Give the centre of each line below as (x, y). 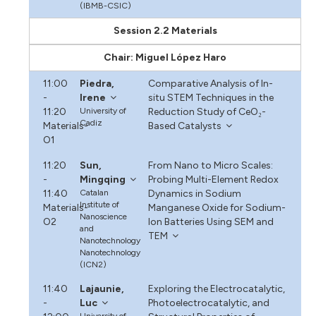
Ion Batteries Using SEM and (211, 221)
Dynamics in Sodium (194, 193)
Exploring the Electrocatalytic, (216, 288)
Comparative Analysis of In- (210, 83)
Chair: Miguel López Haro (165, 57)
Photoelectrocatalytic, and (208, 303)
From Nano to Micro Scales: (210, 165)
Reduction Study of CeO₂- (207, 111)
